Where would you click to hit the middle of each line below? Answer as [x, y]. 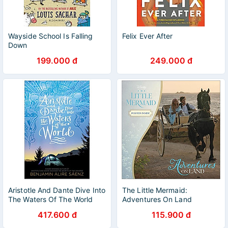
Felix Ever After [148, 36]
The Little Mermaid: [155, 190]
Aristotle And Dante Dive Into [57, 190]
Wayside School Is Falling [51, 36]
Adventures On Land [157, 199]
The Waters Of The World [51, 199]
